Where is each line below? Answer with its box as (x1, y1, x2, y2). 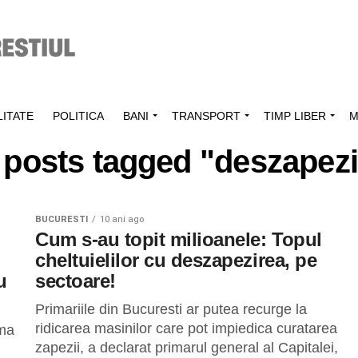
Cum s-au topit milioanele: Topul (35, 229, 322, 250)
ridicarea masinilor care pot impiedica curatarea (35, 320, 337, 336)
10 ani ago (100, 214, 144, 225)
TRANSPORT (172, 109, 241, 122)
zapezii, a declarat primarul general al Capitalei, (35, 340, 338, 356)
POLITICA (53, 109, 104, 122)
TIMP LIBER (264, 109, 326, 122)
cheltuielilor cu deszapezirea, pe (35, 249, 317, 271)
